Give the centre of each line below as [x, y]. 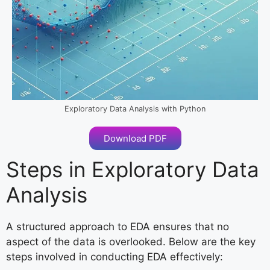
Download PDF [135, 139]
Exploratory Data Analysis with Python [135, 109]
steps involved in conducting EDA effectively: [115, 257]
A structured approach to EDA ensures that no [118, 227]
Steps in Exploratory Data [133, 170]
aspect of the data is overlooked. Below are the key [131, 242]
